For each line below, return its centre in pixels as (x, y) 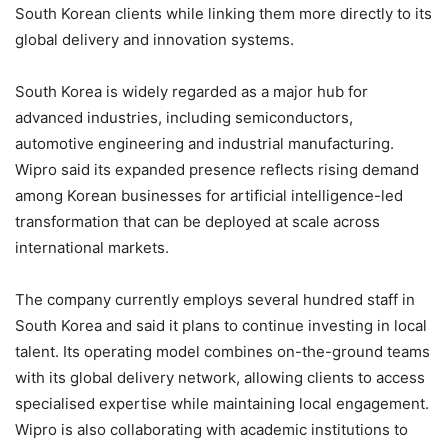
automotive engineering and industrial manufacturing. (204, 143)
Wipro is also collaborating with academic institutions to (211, 429)
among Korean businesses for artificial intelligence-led (209, 195)
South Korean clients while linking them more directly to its (223, 13)
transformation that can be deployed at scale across (197, 221)
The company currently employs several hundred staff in (215, 299)
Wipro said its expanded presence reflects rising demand (217, 169)
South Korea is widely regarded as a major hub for (191, 91)
